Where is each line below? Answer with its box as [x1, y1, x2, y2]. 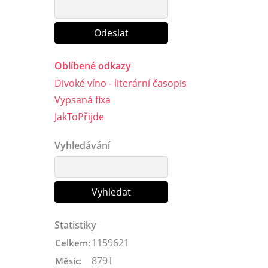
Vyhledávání [54, 138, 110, 152]
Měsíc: [55, 254, 82, 267]
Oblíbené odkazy [54, 59, 131, 72]
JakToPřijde [54, 109, 104, 123]
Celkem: [55, 236, 90, 249]
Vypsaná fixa [54, 93, 111, 106]
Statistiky [54, 218, 96, 232]
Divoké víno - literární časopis [54, 76, 187, 90]
